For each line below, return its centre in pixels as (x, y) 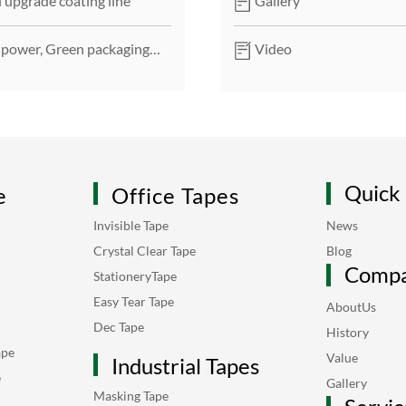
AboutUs (351, 306)
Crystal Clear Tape (145, 250)
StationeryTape (135, 275)
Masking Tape (131, 395)
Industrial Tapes (186, 365)
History (347, 332)
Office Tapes (176, 195)
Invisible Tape (131, 225)
